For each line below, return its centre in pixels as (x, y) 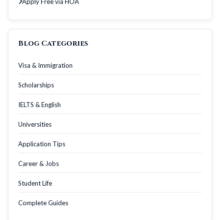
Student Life (35, 183)
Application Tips (42, 144)
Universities (35, 124)
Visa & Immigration (45, 65)
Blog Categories (53, 43)
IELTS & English (40, 104)
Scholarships (36, 85)
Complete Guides (43, 203)
